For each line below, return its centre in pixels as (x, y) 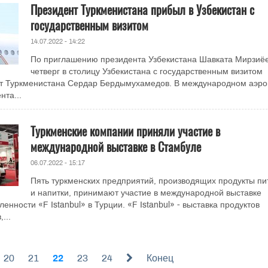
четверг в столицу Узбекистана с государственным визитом (146, 71)
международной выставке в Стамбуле (115, 147)
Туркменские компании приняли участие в (125, 131)
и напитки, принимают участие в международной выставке (146, 193)
